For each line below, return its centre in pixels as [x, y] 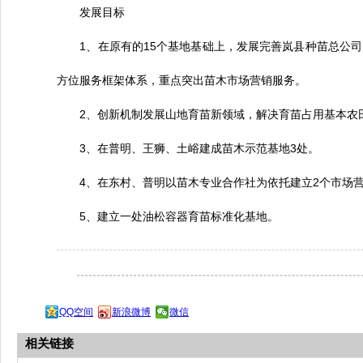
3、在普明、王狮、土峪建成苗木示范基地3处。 [188, 148]
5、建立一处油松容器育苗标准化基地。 [168, 216]
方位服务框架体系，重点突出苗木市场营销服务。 [182, 80]
